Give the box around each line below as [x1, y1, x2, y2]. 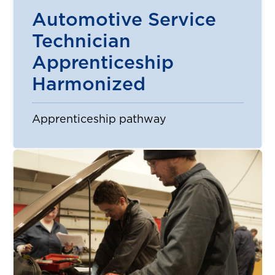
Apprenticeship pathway [31, 114, 166, 126]
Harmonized [31, 76, 145, 95]
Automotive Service [31, 11, 216, 30]
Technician [31, 33, 131, 52]
